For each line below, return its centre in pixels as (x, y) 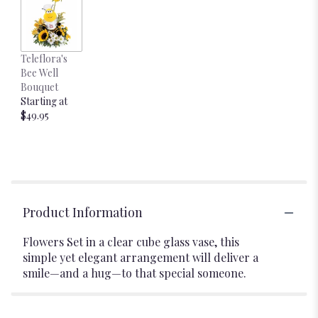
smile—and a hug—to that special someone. (135, 273)
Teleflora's (44, 59)
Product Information (83, 212)
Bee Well (39, 73)
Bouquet (39, 87)
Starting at (44, 101)
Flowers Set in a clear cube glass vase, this (131, 242)
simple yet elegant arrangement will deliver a (141, 257)
